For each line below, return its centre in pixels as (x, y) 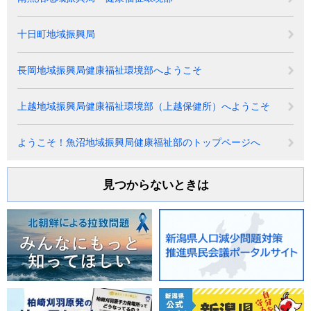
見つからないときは (155, 185)
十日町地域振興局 (56, 34)
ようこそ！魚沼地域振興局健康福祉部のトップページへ (139, 142)
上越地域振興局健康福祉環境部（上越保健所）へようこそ (144, 106)
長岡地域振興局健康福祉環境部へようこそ (110, 70)
